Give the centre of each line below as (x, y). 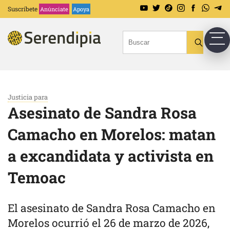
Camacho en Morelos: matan (112, 134)
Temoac (37, 177)
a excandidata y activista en (111, 156)
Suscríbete (23, 9)
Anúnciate (54, 9)
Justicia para (28, 97)
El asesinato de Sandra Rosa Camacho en (112, 208)
